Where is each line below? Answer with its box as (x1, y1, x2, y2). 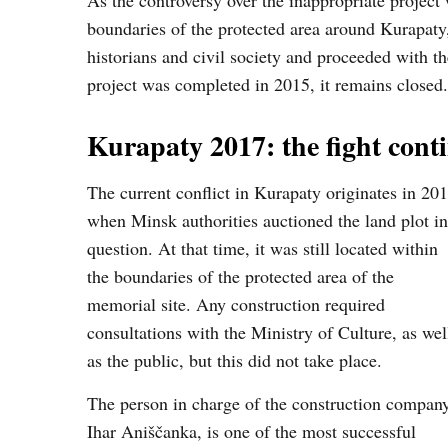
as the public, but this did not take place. (87, 348, 382, 372)
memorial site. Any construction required (87, 292, 385, 316)
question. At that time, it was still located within (87, 236, 438, 260)
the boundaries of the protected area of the (87, 264, 394, 288)
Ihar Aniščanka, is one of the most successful (87, 419, 416, 443)
